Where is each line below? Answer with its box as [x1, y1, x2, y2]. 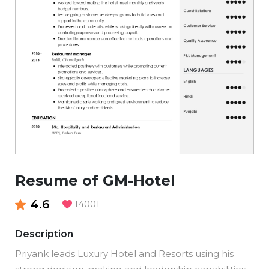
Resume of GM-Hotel [15, 171, 175, 189]
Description [15, 228, 73, 240]
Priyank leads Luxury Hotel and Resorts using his [15, 248, 234, 260]
